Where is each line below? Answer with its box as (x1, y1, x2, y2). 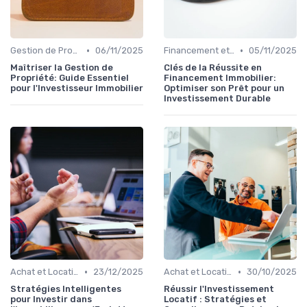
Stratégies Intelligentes (10, 284, 121, 295)
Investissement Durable (164, 93, 271, 104)
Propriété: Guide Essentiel (10, 73, 129, 84)
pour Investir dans (10, 294, 92, 305)
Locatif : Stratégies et (164, 294, 267, 305)
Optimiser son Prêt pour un (164, 83, 284, 94)
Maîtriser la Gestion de (10, 62, 113, 73)
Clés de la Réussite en (164, 62, 262, 73)
